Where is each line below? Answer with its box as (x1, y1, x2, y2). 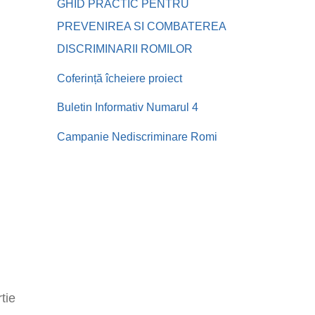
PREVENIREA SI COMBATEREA (57, 20, 226, 33)
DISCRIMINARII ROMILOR (57, 43, 193, 56)
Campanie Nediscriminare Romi (57, 130, 217, 143)
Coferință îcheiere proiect (57, 72, 182, 84)
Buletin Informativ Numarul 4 (57, 101, 198, 114)
